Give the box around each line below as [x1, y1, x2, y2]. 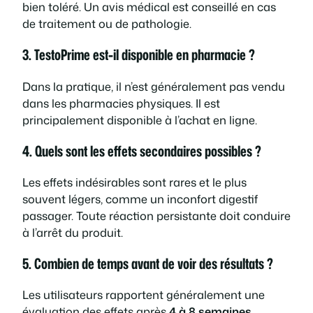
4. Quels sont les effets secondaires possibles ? [22, 140, 261, 161]
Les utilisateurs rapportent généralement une [22, 286, 265, 303]
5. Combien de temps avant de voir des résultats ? [22, 252, 273, 274]
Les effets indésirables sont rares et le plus [22, 173, 247, 190]
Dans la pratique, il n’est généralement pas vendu [22, 78, 285, 94]
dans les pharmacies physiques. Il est [22, 94, 220, 111]
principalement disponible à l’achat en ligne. [22, 111, 257, 128]
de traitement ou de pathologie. [22, 15, 191, 32]
